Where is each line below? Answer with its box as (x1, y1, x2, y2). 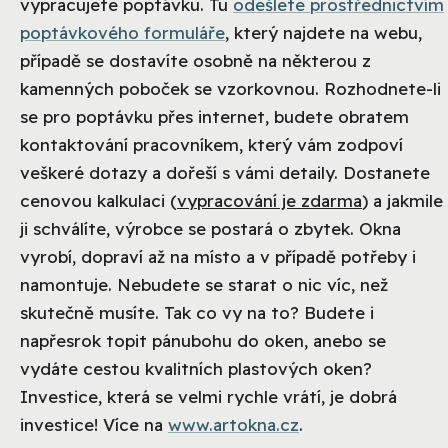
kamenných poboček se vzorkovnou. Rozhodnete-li (20, 78, 441, 100)
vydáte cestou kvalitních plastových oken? (20, 358, 372, 380)
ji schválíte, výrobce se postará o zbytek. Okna (20, 218, 401, 240)
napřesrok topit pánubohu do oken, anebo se (20, 330, 386, 352)
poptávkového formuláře (20, 22, 225, 44)
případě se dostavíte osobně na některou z (20, 50, 371, 72)
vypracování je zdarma (177, 190, 362, 212)
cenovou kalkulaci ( (20, 190, 177, 212)
